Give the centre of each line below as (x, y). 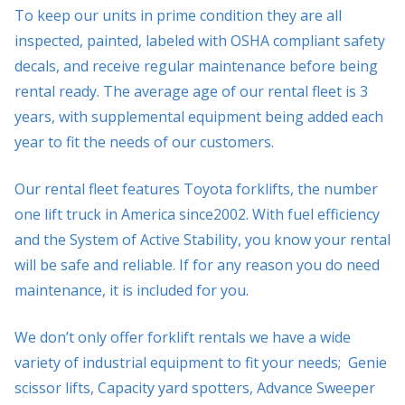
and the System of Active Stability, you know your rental (202, 239)
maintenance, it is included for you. (132, 290)
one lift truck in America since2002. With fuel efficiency (197, 214)
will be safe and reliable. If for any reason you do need (197, 264)
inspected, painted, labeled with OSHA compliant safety (200, 40)
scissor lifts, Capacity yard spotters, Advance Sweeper (195, 387)
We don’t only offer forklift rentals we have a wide (183, 337)
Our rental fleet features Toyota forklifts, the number (196, 188)
